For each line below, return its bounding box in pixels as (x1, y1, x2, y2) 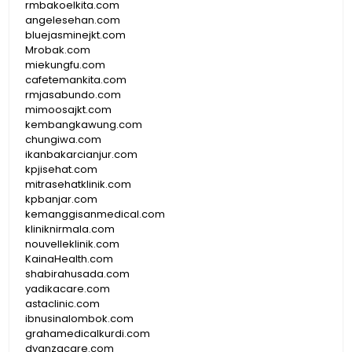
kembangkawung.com (25, 116, 142, 132)
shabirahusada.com (25, 266, 130, 281)
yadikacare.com (25, 280, 110, 296)
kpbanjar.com (25, 191, 97, 207)
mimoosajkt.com (25, 101, 112, 117)
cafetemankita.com (25, 71, 126, 87)
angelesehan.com (25, 12, 120, 27)
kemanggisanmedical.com (25, 206, 165, 222)
